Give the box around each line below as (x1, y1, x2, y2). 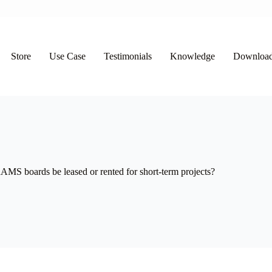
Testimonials (103, 51, 152, 61)
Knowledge (169, 51, 215, 61)
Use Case (49, 51, 86, 61)
